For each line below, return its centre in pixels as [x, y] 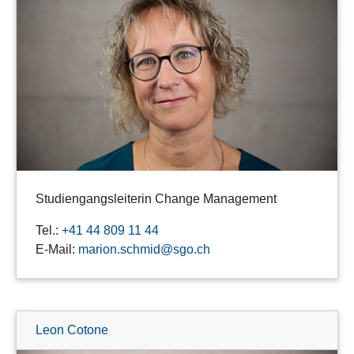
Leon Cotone [72, 330]
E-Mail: [57, 250]
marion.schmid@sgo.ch [144, 250]
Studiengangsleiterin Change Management [156, 199]
